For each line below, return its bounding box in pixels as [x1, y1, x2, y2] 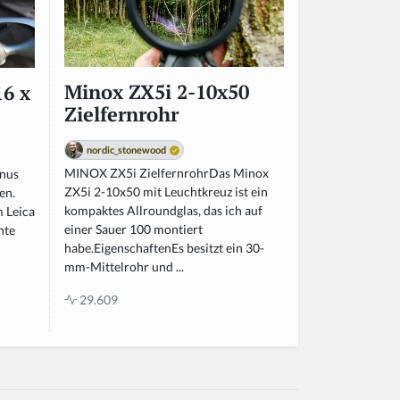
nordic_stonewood [87, 144, 166, 156]
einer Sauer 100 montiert [64, 221, 203, 237]
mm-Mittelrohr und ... [64, 259, 184, 275]
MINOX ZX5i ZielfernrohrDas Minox [64, 165, 269, 181]
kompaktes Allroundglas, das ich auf [64, 203, 262, 219]
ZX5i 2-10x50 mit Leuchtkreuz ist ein [64, 184, 268, 200]
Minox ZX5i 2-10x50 [64, 79, 249, 105]
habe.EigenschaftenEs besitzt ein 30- [64, 240, 264, 256]
